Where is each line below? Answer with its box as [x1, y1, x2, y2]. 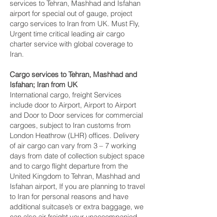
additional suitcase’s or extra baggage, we [10, 202, 143, 211]
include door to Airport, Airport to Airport [10, 100, 136, 109]
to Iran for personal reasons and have [10, 192, 128, 201]
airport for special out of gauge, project [10, 9, 132, 18]
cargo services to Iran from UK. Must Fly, [10, 19, 139, 28]
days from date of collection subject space [10, 151, 144, 160]
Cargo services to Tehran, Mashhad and [10, 70, 137, 79]
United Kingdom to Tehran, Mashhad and [10, 171, 140, 181]
